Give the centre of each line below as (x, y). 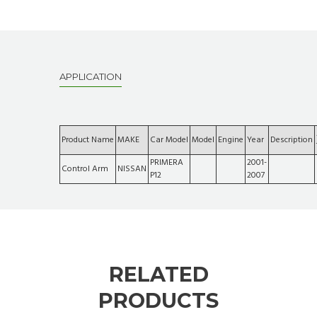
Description (292, 140)
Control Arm (85, 169)
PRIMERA (167, 162)
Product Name (88, 140)
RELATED (158, 275)
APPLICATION (91, 77)
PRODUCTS (158, 301)
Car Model (169, 140)
